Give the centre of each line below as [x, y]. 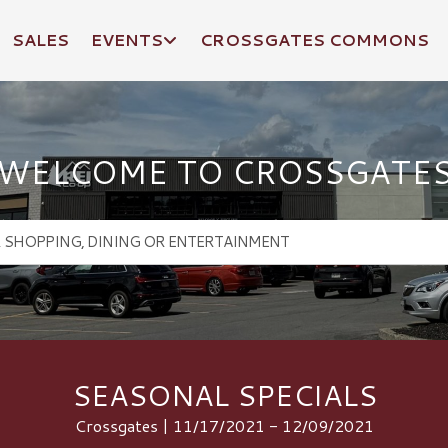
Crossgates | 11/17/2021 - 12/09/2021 [224, 425]
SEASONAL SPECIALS [224, 394]
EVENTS [127, 39]
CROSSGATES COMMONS [314, 39]
